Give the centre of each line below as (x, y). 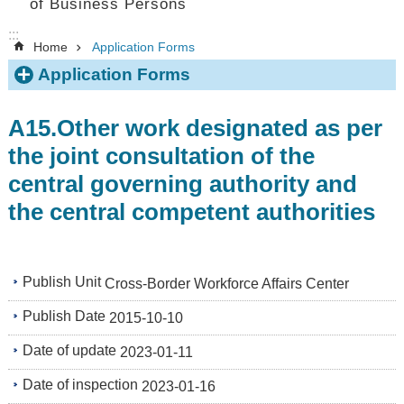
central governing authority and (183, 184)
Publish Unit (62, 282)
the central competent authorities (192, 211)
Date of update (69, 351)
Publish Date (64, 317)
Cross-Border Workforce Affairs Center (227, 283)
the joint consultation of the (161, 156)
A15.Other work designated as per (195, 128)
